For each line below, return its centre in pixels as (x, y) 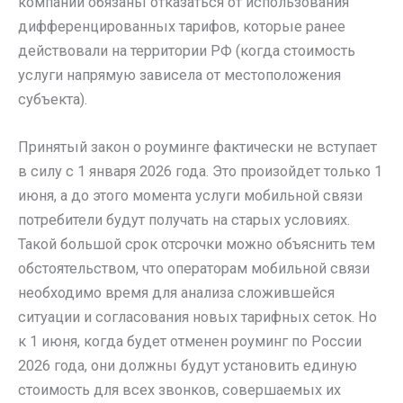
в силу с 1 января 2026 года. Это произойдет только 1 (200, 172)
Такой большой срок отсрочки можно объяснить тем (197, 245)
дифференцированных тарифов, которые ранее (182, 26)
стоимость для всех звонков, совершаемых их (179, 390)
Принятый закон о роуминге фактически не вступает (197, 148)
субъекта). (53, 99)
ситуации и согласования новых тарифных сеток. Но (197, 318)
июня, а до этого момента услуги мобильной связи (190, 196)
